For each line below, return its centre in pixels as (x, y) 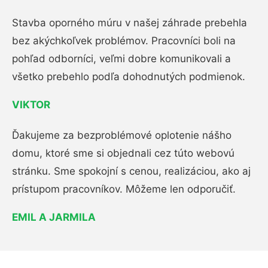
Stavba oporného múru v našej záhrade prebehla (130, 22)
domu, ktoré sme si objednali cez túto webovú (123, 153)
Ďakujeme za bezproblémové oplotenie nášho (122, 135)
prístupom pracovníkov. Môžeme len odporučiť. (124, 189)
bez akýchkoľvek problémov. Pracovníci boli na (124, 40)
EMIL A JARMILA (54, 217)
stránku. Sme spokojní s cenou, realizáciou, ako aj (131, 171)
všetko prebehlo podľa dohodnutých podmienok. (129, 76)
